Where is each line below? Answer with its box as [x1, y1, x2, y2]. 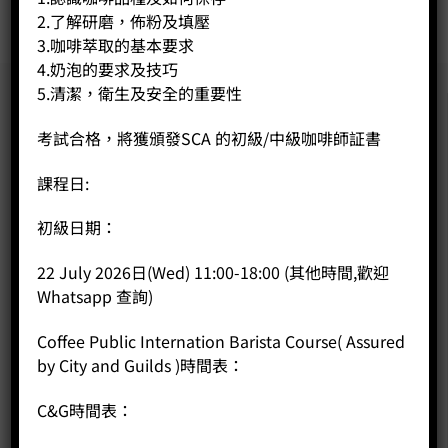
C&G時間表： [37, 397, 134, 422]
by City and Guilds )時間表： [37, 352, 245, 377]
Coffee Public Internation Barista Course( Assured [37, 328, 406, 353]
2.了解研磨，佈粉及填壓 [37, 8, 211, 33]
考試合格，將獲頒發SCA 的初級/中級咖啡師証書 [37, 125, 382, 150]
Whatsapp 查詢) [37, 284, 154, 309]
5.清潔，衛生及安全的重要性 [37, 80, 243, 105]
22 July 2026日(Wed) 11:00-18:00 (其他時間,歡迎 [37, 260, 390, 285]
